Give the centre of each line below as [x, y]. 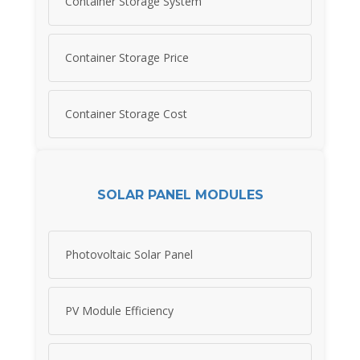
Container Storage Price [127, 58]
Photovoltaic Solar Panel [129, 255]
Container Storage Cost [126, 114]
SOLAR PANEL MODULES [180, 194]
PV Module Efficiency [119, 311]
